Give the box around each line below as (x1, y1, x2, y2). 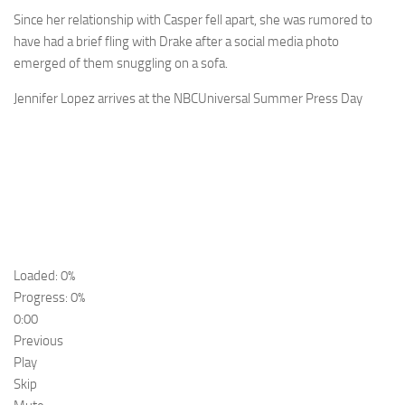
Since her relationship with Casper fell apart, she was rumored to (14, 12, 372, 29)
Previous (14, 333, 63, 350)
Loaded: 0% (14, 268, 75, 285)
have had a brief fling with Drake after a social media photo (14, 33, 339, 51)
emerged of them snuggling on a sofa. (14, 55, 228, 72)
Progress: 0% (14, 289, 85, 306)
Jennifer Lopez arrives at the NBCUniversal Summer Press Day (14, 90, 363, 108)
